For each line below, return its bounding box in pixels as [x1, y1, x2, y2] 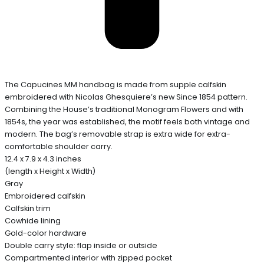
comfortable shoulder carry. [5, 141, 113, 151]
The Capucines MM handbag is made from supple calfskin [5, 79, 226, 90]
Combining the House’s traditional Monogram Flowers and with [5, 104, 243, 114]
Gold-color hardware [5, 227, 87, 238]
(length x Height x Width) [5, 166, 95, 176]
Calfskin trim [5, 203, 51, 213]
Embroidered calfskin [5, 190, 85, 201]
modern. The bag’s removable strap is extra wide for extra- [5, 128, 230, 139]
